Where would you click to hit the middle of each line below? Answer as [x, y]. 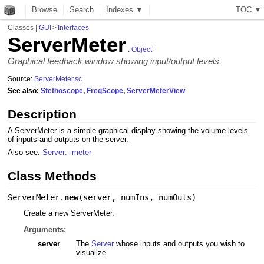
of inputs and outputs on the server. [68, 140]
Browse [45, 9]
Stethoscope [62, 90]
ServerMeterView [156, 90]
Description [42, 114]
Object [142, 50]
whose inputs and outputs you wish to [179, 243]
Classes [21, 27]
